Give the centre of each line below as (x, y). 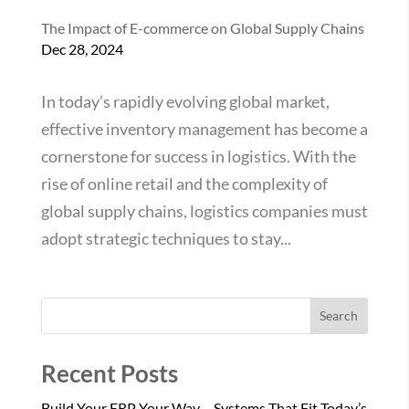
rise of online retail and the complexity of (184, 183)
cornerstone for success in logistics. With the (198, 156)
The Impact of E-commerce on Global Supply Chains (202, 27)
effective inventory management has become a (204, 128)
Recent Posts (109, 373)
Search (339, 316)
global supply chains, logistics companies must (204, 210)
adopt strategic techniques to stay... (166, 238)
